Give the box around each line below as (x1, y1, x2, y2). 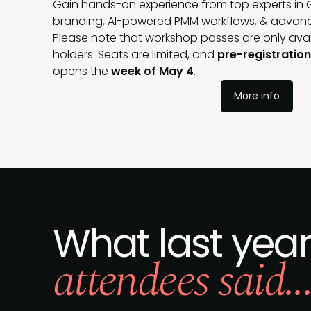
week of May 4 (111, 62, 194, 79)
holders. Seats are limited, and (53, 46, 217, 62)
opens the (53, 62, 111, 79)
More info (234, 88, 280, 103)
